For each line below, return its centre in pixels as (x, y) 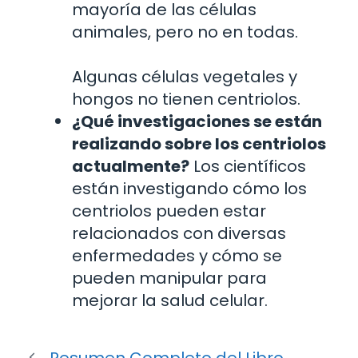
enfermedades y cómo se (177, 255)
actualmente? (131, 166)
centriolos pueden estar (169, 211)
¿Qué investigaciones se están (197, 121)
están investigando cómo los (189, 188)
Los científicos (248, 166)
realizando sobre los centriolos (199, 143)
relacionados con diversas (179, 233)
